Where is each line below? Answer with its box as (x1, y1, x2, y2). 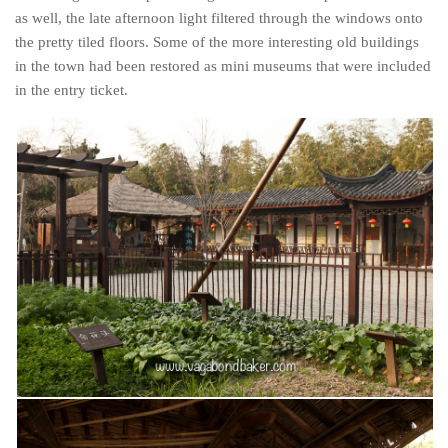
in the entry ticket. (15, 81, 128, 98)
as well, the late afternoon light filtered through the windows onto (15, 9, 423, 26)
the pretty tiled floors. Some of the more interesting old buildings (15, 33, 419, 50)
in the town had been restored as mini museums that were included (15, 57, 431, 74)
